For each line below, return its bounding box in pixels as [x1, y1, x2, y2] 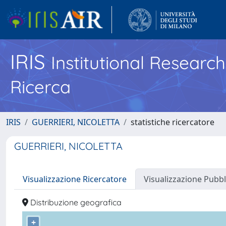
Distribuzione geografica [28, 197, 122, 207]
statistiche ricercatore [131, 117, 214, 128]
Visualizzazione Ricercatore [23, 174, 127, 185]
